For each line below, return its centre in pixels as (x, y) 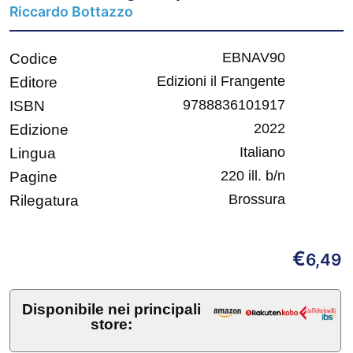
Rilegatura (44, 201)
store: (112, 325)
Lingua (33, 154)
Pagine (33, 177)
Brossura (257, 200)
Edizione (39, 130)
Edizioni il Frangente (221, 82)
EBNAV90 (254, 58)
